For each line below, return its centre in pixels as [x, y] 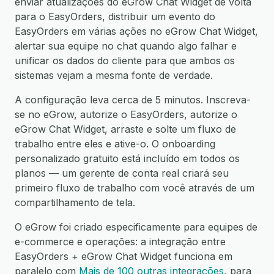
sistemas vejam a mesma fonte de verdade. [114, 75]
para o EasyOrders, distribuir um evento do [115, 17]
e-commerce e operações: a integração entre [120, 242]
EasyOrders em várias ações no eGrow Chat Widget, [136, 31]
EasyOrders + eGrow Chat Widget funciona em [124, 256]
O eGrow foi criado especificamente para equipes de [136, 227]
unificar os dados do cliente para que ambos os [125, 61]
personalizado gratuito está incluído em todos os [127, 158]
